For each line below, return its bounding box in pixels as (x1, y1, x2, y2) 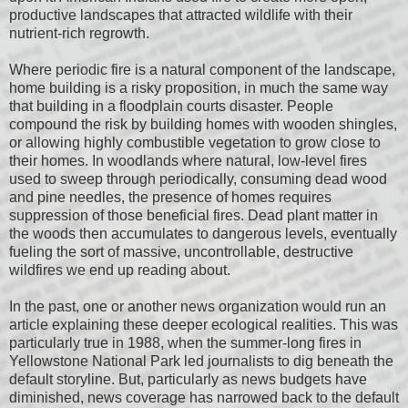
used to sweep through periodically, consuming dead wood (9, 170, 387, 187)
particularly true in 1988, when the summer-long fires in (9, 334, 362, 351)
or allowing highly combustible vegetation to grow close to (9, 134, 381, 150)
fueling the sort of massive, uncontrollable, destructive (9, 243, 353, 260)
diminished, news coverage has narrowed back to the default (9, 389, 399, 405)
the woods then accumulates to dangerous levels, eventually (9, 225, 397, 241)
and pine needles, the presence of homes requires (9, 189, 331, 205)
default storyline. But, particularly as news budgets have (9, 371, 367, 387)
